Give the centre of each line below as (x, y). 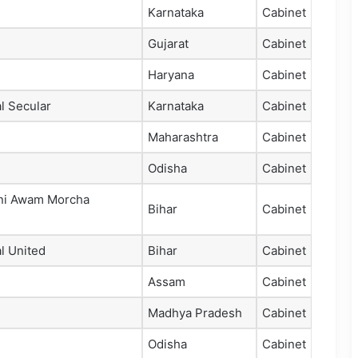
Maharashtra (183, 137)
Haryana (171, 75)
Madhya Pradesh (195, 313)
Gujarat (168, 44)
